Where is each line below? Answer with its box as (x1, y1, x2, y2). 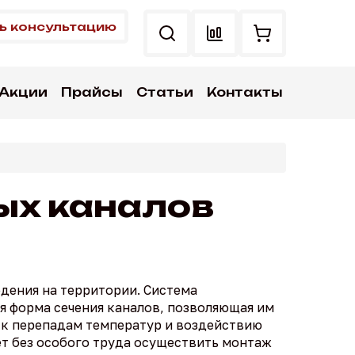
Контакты (206, 85, 282, 100)
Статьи (136, 85, 193, 100)
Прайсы (61, 85, 123, 100)
